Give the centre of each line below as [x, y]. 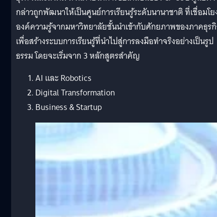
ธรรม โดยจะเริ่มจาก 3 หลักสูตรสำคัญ [78, 56]
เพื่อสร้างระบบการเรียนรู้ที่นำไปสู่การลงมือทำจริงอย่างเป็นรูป [115, 41]
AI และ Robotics [63, 78]
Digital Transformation [75, 93]
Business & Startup [69, 107]
